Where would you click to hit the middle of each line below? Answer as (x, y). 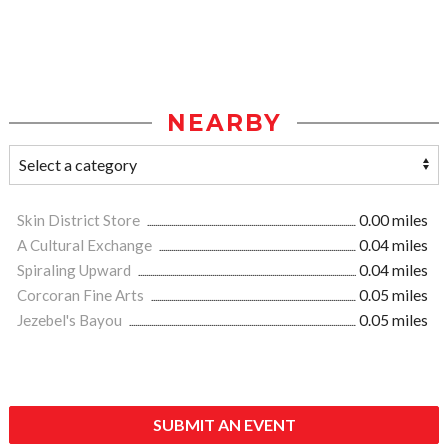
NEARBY (224, 123)
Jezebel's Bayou (71, 320)
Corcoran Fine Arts (82, 295)
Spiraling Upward (75, 270)
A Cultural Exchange (86, 245)
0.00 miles (393, 220)
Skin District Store (80, 220)
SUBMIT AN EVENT (224, 425)
